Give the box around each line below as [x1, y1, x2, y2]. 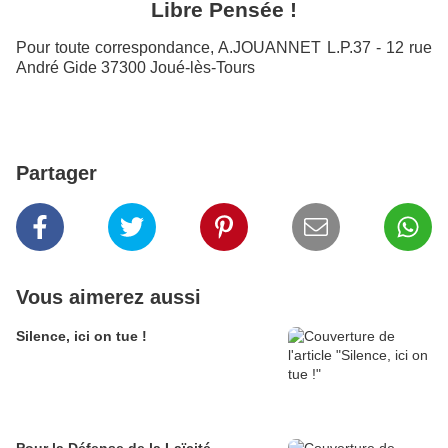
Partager [16, 162, 97, 185]
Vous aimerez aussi [16, 286, 201, 309]
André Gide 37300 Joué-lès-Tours [16, 58, 255, 76]
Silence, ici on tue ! [16, 328, 147, 345]
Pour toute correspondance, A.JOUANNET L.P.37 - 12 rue [16, 38, 432, 56]
